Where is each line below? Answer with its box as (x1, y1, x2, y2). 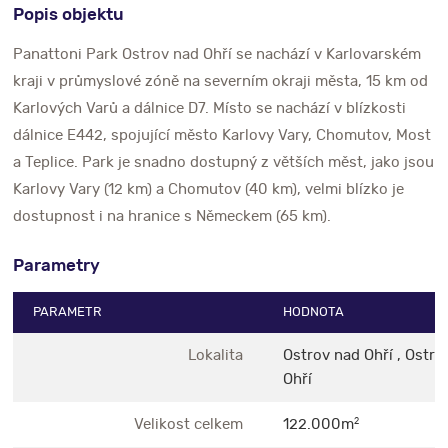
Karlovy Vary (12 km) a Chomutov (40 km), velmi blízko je (13, 181, 405, 197)
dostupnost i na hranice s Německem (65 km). (13, 208, 332, 224)
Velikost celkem (134, 416, 244, 432)
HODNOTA (283, 305, 345, 319)
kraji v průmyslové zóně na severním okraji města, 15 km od (13, 73, 429, 89)
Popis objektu (13, 5, 125, 23)
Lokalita (188, 347, 244, 363)
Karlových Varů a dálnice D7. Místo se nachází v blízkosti (13, 100, 407, 116)
